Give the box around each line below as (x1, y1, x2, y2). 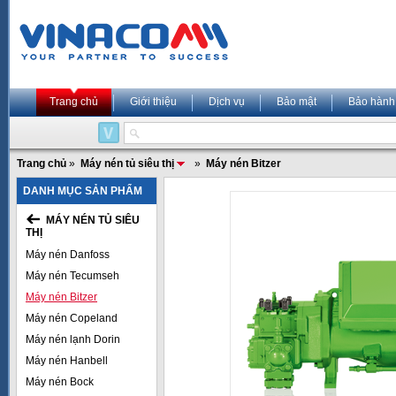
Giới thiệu (130, 95, 177, 108)
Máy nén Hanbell (26, 354, 108, 367)
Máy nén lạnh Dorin (26, 333, 120, 346)
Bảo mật (277, 95, 316, 108)
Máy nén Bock (26, 376, 94, 388)
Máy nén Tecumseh (26, 270, 119, 282)
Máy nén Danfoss (26, 248, 110, 261)
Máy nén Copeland (26, 312, 118, 324)
